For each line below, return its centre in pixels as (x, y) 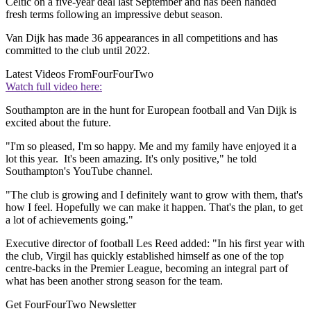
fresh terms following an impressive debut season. (114, 15)
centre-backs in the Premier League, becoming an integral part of (147, 269)
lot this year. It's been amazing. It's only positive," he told (131, 159)
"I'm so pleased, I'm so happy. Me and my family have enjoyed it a (151, 146)
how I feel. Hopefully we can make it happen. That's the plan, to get (154, 208)
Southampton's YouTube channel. (79, 171)
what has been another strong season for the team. (116, 281)
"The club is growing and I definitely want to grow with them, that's (154, 195)
